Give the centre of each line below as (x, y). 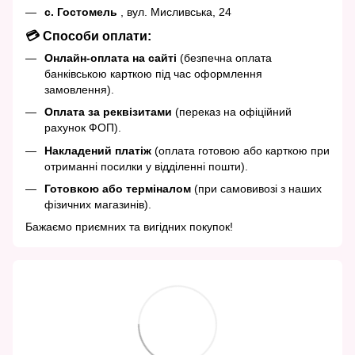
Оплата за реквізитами (108, 112)
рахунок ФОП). (83, 128)
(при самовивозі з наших (256, 188)
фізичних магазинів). (98, 204)
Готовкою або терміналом (118, 188)
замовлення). (79, 89)
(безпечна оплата (224, 57)
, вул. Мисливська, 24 (174, 12)
